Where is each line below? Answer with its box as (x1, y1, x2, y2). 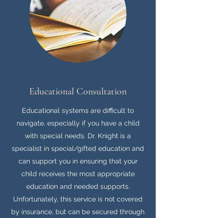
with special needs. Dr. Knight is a (25, 132, 131, 140)
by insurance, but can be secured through (11, 208, 145, 216)
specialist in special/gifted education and (12, 145, 144, 152)
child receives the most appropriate (21, 170, 135, 178)
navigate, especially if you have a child (16, 119, 140, 127)
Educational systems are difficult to (22, 107, 134, 114)
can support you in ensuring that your (18, 157, 138, 165)
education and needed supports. (26, 182, 130, 190)
